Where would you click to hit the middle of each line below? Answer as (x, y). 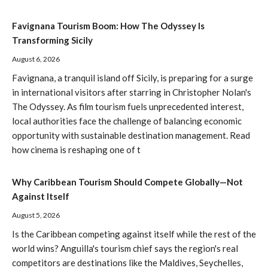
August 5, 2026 (36, 215)
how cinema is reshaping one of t (76, 149)
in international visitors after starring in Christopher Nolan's (132, 92)
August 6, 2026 (36, 59)
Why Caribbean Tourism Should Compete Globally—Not (127, 182)
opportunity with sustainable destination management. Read (131, 135)
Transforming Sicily (52, 40)
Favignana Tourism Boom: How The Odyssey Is (108, 25)
